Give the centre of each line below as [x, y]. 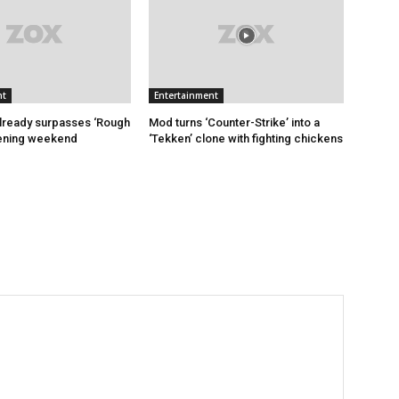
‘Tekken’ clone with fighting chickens [246, 139]
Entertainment [187, 96]
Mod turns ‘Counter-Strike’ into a [235, 123]
